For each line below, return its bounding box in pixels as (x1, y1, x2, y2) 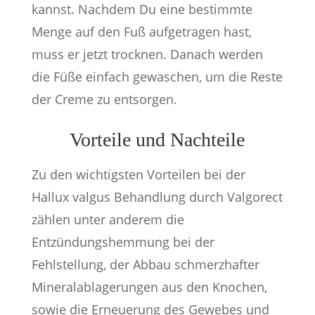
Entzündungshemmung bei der (31, 233, 214, 250)
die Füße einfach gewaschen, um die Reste (31, 68, 283, 85)
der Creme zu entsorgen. (31, 91, 177, 108)
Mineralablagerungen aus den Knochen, (31, 278, 267, 295)
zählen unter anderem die (31, 211, 184, 228)
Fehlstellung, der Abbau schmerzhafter (31, 256, 259, 273)
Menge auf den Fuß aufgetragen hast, (31, 23, 252, 40)
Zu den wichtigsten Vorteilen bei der (31, 166, 245, 183)
